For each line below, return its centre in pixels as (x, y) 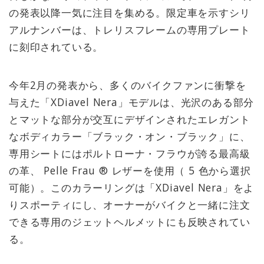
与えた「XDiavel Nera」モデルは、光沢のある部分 (132, 102)
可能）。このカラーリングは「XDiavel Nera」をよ (132, 188)
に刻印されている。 (56, 46)
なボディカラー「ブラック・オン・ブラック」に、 (130, 136)
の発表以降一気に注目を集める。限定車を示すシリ (130, 12)
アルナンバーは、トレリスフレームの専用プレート (130, 29)
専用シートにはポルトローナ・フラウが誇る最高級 (130, 154)
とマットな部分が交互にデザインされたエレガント (130, 119)
